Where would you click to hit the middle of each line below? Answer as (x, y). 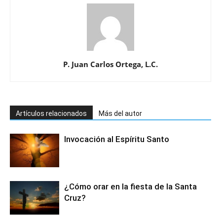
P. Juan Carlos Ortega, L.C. (110, 64)
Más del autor (120, 113)
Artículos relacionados (51, 113)
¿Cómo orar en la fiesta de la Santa (130, 186)
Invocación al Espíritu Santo (117, 139)
